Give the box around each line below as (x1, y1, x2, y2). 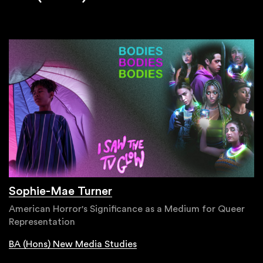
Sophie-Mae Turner (9, 185, 112, 197)
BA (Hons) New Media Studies (9, 239, 137, 249)
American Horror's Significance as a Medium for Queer (9, 204, 245, 214)
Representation (9, 217, 75, 227)
